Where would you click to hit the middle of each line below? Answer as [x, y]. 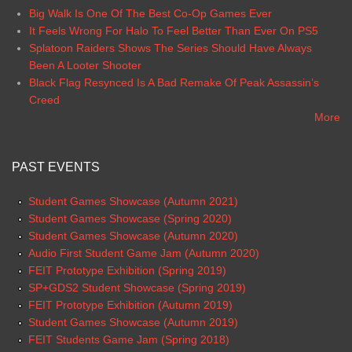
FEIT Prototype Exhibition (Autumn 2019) [130, 304]
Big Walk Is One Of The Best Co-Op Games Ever [150, 13]
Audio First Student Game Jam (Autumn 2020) [144, 253]
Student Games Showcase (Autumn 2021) [133, 201]
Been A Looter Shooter [85, 65]
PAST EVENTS [56, 167]
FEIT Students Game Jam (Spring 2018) [129, 339]
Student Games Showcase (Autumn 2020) [133, 235]
